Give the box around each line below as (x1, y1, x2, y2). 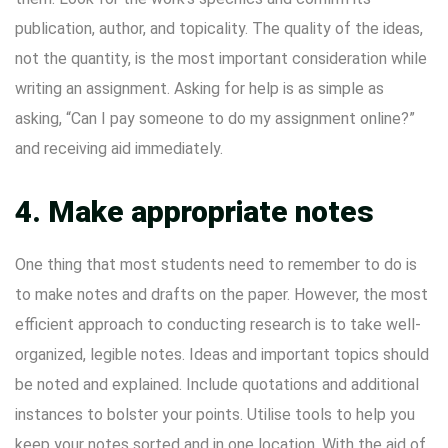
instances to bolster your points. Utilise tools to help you (15, 405, 415, 424)
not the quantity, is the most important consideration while (15, 49, 427, 68)
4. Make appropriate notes (15, 194, 374, 229)
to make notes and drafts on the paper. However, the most (15, 285, 428, 304)
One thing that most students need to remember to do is (15, 255, 417, 274)
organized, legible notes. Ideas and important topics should (15, 345, 429, 364)
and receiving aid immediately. (15, 139, 223, 158)
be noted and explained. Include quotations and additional (15, 375, 419, 394)
